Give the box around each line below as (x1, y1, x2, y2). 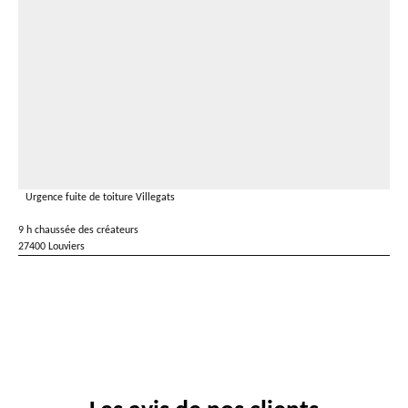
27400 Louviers (18, 241, 85, 252)
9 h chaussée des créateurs (18, 225, 138, 236)
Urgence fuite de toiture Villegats (25, 192, 175, 203)
